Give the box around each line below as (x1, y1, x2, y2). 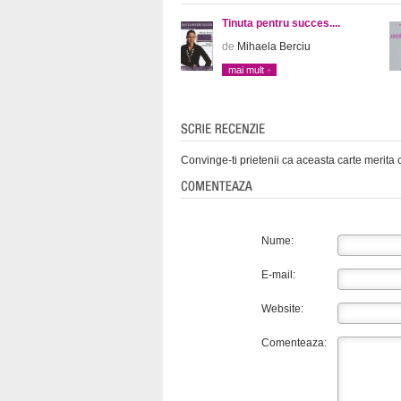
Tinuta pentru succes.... (222, 17, 340, 30)
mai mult (228, 64, 264, 76)
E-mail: (261, 269, 295, 282)
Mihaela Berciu (235, 40, 311, 54)
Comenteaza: (261, 337, 327, 350)
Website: (261, 303, 303, 316)
